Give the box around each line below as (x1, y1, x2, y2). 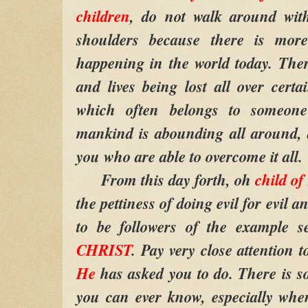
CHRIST (76, 238, 131, 261)
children (76, 4, 130, 27)
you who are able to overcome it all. (76, 144, 302, 167)
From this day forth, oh (76, 168, 255, 190)
